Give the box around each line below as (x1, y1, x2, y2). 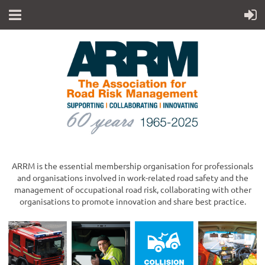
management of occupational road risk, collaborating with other (14, 184, 251, 195)
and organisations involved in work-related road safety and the (17, 172, 248, 183)
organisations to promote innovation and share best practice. (19, 196, 246, 206)
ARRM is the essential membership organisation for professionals (12, 160, 253, 171)
